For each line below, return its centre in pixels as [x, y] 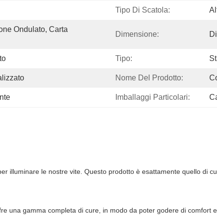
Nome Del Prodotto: [149, 78]
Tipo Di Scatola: [143, 10]
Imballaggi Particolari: [153, 97]
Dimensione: [137, 34]
